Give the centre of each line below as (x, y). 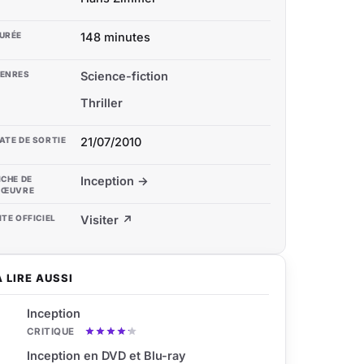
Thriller (102, 103)
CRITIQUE (51, 331)
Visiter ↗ (107, 220)
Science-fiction (124, 76)
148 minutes (115, 37)
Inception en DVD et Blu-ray (106, 355)
